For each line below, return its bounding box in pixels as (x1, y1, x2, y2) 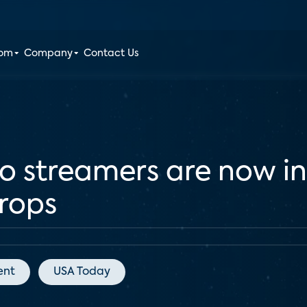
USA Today (53, 267, 110, 278)
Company (24, 49, 73, 58)
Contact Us (84, 49, 140, 58)
